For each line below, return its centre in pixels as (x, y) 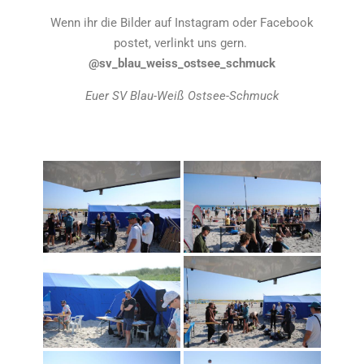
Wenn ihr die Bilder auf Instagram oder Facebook (182, 23)
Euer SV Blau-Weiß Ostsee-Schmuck (182, 96)
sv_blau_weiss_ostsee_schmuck (187, 63)
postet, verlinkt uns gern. (182, 43)
